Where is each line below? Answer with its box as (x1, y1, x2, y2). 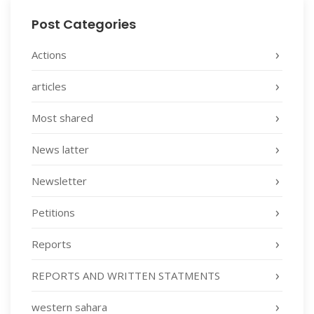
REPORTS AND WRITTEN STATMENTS (32, 268, 220, 282)
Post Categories (32, 15, 136, 33)
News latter (32, 142, 89, 156)
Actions (32, 47, 67, 62)
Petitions (32, 205, 75, 219)
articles (32, 78, 67, 93)
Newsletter (32, 173, 87, 188)
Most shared (32, 110, 93, 125)
